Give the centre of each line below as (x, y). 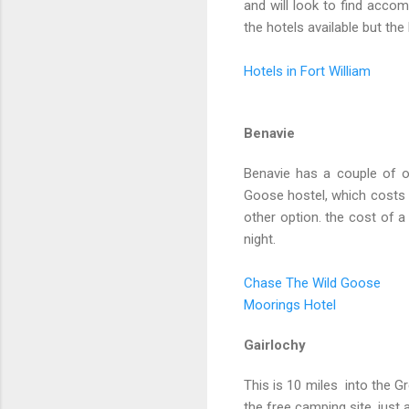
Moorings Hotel (290, 305)
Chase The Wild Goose (312, 283)
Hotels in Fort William (307, 72)
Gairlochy (275, 346)
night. (262, 240)
